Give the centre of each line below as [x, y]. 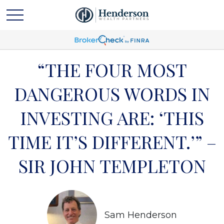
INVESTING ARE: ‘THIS [112, 117]
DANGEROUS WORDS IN [112, 93]
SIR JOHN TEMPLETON [112, 165]
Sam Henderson [141, 215]
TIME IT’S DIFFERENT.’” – [112, 141]
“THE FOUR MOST [112, 69]
